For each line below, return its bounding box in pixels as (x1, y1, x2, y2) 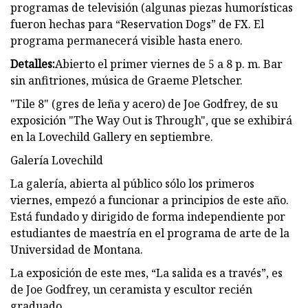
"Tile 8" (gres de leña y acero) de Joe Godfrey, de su (10, 96, 278, 111)
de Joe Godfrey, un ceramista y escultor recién (10, 281, 252, 297)
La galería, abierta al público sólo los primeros (10, 175, 254, 191)
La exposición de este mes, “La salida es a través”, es (10, 265, 283, 280)
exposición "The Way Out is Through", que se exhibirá (10, 112, 292, 128)
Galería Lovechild (10, 152, 103, 168)
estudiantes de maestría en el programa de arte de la (10, 225, 289, 241)
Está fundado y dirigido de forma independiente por (10, 208, 285, 224)
